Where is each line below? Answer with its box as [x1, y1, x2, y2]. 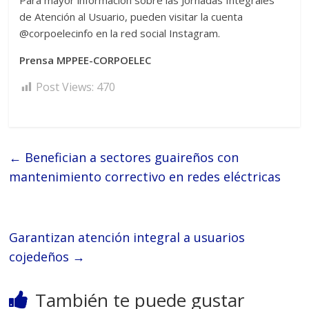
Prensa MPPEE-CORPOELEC [19, 53, 152, 68]
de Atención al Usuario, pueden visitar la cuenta [19, 10, 243, 24]
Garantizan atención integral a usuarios [9, 229, 246, 246]
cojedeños [9, 248, 73, 266]
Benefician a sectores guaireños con [21, 149, 239, 166]
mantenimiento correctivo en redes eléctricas [9, 168, 281, 186]
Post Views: [36, 79, 94, 95]
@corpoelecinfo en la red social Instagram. [19, 26, 221, 41]
